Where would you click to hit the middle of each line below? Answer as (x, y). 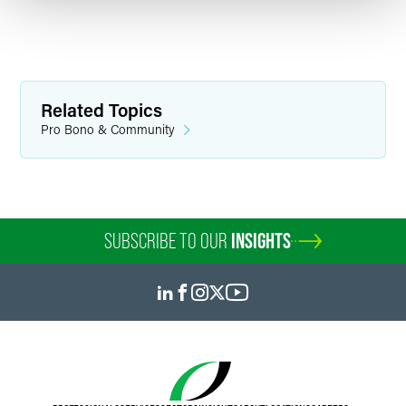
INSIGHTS (261, 241)
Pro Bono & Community (108, 129)
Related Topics (101, 110)
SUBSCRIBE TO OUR (168, 241)
